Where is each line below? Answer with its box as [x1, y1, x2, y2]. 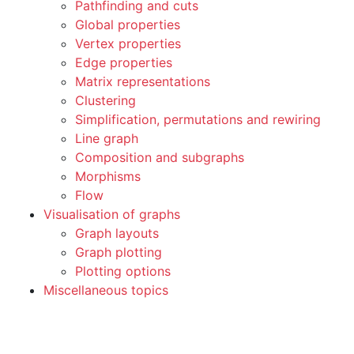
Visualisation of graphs [43, 206, 180, 222]
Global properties [75, 17, 180, 32]
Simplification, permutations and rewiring [75, 111, 321, 127]
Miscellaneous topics [43, 282, 168, 298]
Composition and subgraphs [75, 149, 244, 165]
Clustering [75, 92, 136, 108]
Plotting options [75, 263, 171, 279]
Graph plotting [75, 244, 162, 260]
